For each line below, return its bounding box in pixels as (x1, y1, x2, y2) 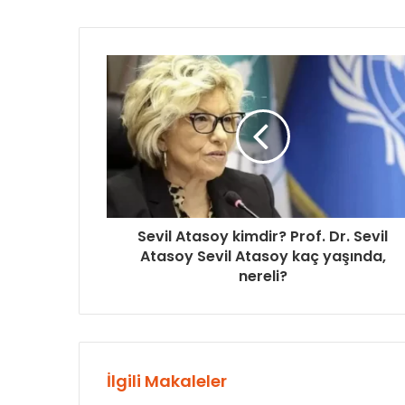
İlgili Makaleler (107, 369, 227, 392)
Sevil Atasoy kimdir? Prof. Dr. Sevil (137, 225, 388, 247)
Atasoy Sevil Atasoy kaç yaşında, (139, 245, 386, 267)
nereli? (238, 265, 287, 287)
